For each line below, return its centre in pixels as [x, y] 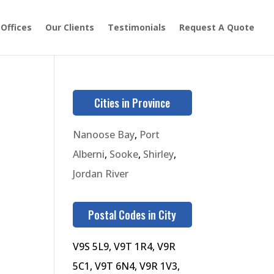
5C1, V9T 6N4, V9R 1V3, [127, 266]
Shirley [159, 154]
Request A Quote [217, 27]
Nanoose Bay [104, 135]
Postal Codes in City [132, 215]
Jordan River [101, 174]
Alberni [89, 154]
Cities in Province [132, 103]
